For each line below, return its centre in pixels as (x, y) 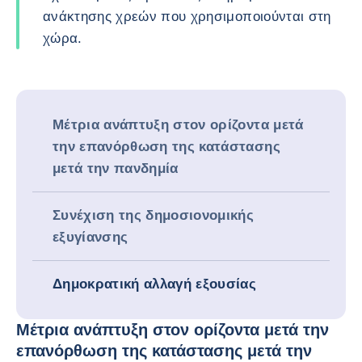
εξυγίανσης (90, 237)
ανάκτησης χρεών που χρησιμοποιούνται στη (187, 17)
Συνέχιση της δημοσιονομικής (154, 215)
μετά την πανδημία (116, 168)
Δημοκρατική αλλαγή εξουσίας (155, 284)
